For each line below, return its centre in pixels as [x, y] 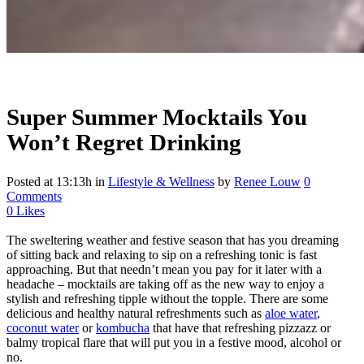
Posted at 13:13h [49, 182]
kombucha [123, 328]
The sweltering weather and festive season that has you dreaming [173, 240]
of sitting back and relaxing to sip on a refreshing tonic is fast [162, 255]
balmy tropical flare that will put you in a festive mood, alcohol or [174, 343]
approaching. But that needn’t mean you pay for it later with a [164, 270]
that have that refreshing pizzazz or [240, 328]
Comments [34, 197]
